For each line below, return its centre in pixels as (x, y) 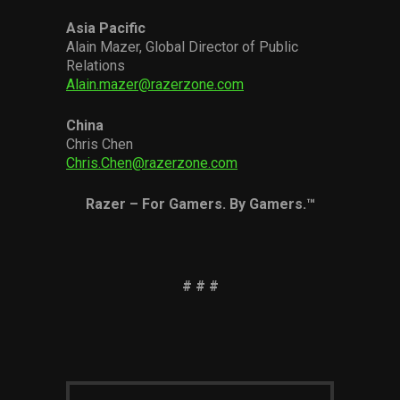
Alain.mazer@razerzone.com (155, 84)
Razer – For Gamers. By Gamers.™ (200, 204)
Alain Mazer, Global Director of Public (182, 47)
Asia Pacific (106, 28)
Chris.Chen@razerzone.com (152, 163)
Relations (96, 66)
